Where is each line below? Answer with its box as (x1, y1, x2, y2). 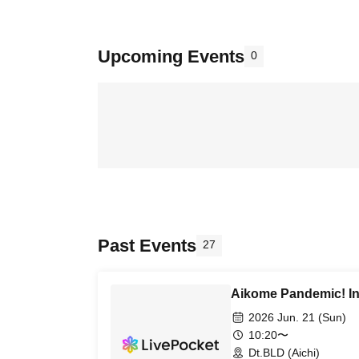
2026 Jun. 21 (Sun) (248, 311, 346, 324)
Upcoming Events (98, 46, 244, 67)
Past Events (98, 236, 196, 256)
